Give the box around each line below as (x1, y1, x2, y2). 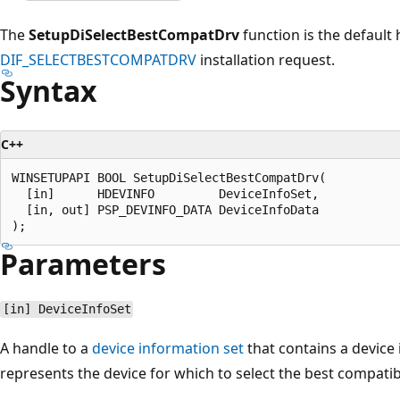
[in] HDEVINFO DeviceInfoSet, (12, 186, 319, 201)
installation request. (196, 49, 335, 70)
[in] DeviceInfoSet (2, 302, 131, 317)
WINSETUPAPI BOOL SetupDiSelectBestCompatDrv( (12, 170, 326, 185)
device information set (92, 337, 244, 358)
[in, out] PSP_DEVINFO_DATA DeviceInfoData (12, 202, 319, 217)
